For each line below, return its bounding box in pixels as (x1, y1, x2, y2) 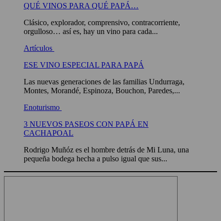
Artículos (24, 44, 54, 53)
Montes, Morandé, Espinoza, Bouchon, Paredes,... (24, 86, 180, 95)
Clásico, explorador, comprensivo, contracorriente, (24, 18, 180, 27)
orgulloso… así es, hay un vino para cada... (24, 27, 158, 36)
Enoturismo (24, 103, 62, 112)
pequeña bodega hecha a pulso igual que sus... (24, 154, 167, 163)
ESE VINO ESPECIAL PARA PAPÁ (24, 61, 144, 70)
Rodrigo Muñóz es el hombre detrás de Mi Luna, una (24, 146, 191, 154)
